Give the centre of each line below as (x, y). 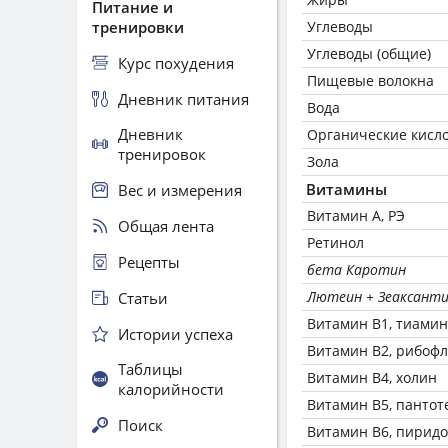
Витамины (346, 189)
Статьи (143, 297)
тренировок (162, 154)
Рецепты (149, 261)
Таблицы (150, 369)
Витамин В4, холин (372, 377)
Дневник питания (183, 98)
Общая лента (166, 225)
